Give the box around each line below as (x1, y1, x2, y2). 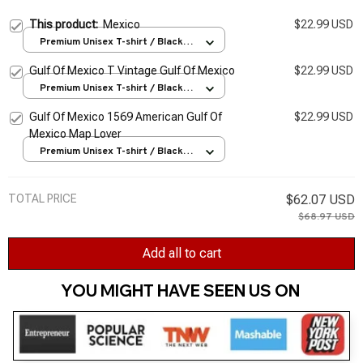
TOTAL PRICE (8, 191, 77, 205)
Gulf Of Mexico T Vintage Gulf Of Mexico (29, 63, 235, 77)
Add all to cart (142, 246, 221, 262)
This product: (29, 17, 103, 31)
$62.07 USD (286, 191, 355, 207)
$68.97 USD (298, 210, 355, 224)
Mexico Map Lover (29, 126, 122, 140)
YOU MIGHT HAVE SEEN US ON (60, 280, 303, 301)
